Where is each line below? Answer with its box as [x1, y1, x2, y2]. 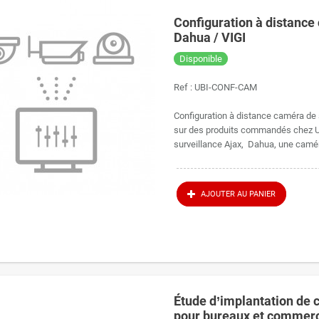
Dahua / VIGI [174, 30, 246, 45]
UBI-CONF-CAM [194, 82, 258, 93]
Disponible [179, 53, 223, 64]
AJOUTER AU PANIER [200, 189, 276, 199]
